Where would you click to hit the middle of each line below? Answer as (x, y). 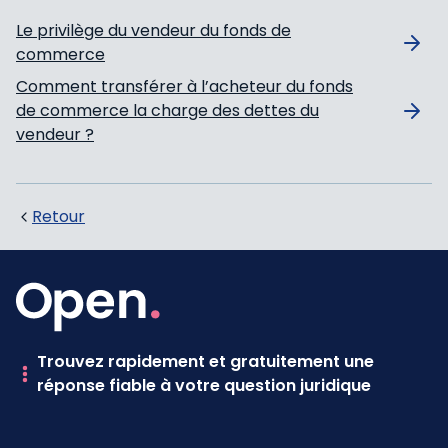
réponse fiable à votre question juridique (204, 385)
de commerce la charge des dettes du (167, 110)
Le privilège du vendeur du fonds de (153, 30)
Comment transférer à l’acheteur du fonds (184, 86)
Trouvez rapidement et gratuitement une (206, 361)
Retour (58, 216)
